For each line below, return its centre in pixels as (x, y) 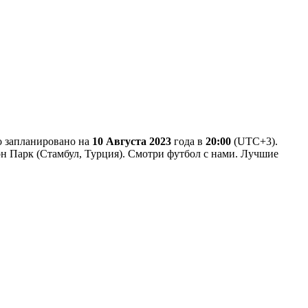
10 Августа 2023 (132, 141)
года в (188, 141)
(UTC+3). (254, 141)
